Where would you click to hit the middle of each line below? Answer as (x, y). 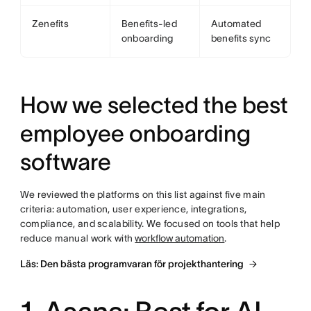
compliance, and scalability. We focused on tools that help (150, 224)
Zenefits (50, 24)
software (65, 162)
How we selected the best (154, 106)
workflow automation (180, 238)
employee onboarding (135, 134)
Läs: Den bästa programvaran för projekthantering (132, 264)
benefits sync (241, 39)
